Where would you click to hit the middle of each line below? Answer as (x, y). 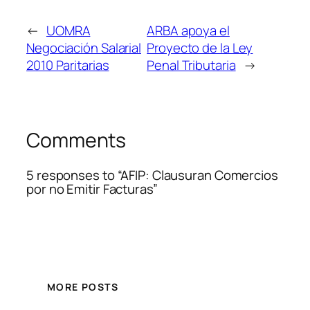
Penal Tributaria (191, 65)
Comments (76, 140)
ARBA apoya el (188, 30)
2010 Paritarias (68, 65)
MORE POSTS (83, 286)
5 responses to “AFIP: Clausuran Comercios (152, 175)
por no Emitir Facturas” (92, 189)
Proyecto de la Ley (200, 47)
